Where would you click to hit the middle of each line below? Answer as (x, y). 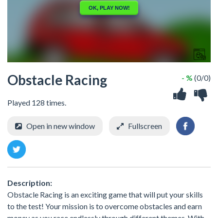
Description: (30, 182)
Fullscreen (145, 126)
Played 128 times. (37, 102)
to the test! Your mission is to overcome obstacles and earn (105, 206)
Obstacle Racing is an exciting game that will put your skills (105, 194)
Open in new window (61, 126)
